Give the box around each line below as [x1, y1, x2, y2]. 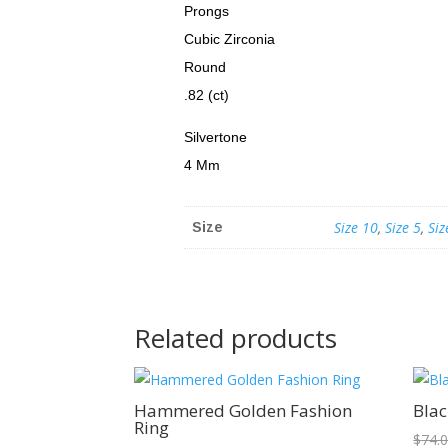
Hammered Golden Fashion [134, 398, 353, 422]
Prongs [184, 2, 230, 19]
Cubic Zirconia [184, 30, 276, 47]
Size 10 [334, 217, 379, 237]
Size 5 [385, 217, 422, 237]
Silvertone [184, 128, 248, 145]
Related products [134, 320, 338, 357]
